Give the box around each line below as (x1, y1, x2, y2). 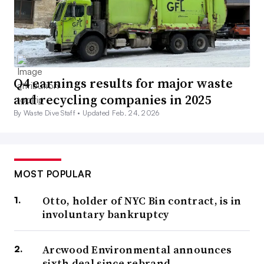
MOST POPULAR (14, 168, 91, 180)
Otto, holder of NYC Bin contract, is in (42, 193, 242, 209)
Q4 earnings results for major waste (14, 74, 233, 93)
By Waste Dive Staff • (14, 108, 83, 118)
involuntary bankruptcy (42, 207, 169, 222)
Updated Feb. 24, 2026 (82, 108, 160, 118)
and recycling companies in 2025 (14, 91, 211, 109)
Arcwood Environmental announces (42, 242, 232, 258)
